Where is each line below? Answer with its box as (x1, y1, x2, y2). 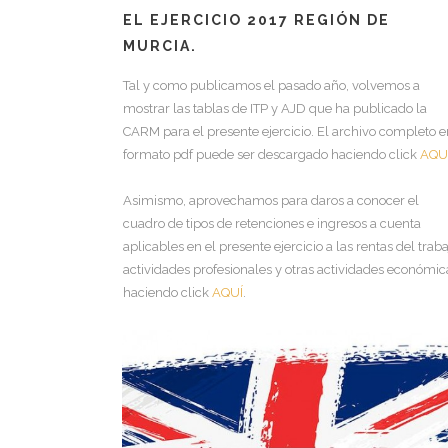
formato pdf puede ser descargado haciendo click (123, 147, 420, 162)
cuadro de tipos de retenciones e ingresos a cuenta (123, 216, 421, 231)
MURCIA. (123, 38, 197, 54)
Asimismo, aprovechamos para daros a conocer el (123, 193, 419, 208)
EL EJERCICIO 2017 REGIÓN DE (123, 12, 390, 28)
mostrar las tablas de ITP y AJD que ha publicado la (123, 101, 427, 116)
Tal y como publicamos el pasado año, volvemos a (123, 78, 420, 93)
